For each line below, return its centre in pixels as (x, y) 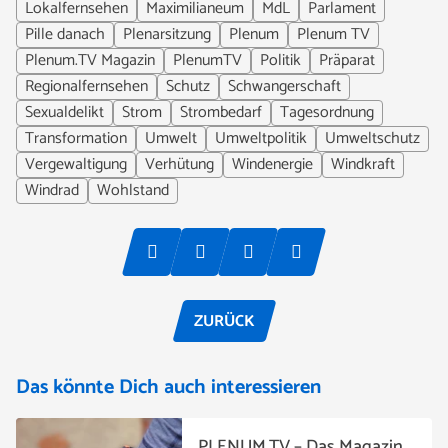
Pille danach (65, 34)
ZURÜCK (224, 321)
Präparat (347, 60)
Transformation (76, 138)
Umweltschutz (372, 138)
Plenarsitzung (167, 34)
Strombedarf (221, 112)
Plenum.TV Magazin (90, 60)
